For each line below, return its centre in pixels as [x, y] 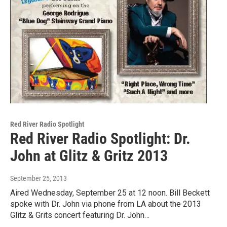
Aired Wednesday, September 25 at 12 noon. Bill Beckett [110, 193]
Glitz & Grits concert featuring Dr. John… [80, 215]
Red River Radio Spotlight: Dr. [100, 139]
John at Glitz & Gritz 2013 [89, 156]
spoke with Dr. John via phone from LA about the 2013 [106, 204]
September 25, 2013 [39, 179]
